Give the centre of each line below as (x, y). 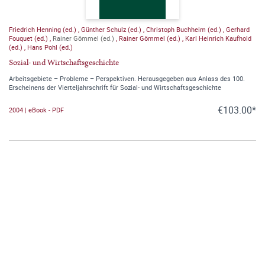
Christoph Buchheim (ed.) (185, 29)
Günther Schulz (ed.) (112, 29)
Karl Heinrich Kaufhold (218, 38)
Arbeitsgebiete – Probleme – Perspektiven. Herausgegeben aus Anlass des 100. (127, 78)
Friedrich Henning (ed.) (43, 29)
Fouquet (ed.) (29, 38)
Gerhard (238, 29)
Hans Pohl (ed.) (50, 47)
